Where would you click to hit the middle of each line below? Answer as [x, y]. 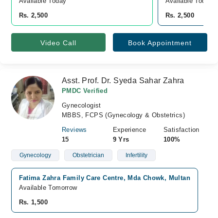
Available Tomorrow [48, 188]
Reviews [74, 130]
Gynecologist [82, 105]
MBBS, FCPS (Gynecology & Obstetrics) [124, 115]
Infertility [136, 155]
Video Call [58, 43]
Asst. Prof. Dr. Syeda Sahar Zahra [123, 81]
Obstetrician [88, 155]
